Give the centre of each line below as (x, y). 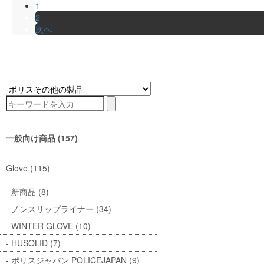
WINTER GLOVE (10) (51, 225)
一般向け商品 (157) (42, 138)
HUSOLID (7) (36, 242)
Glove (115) (28, 168)
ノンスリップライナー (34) (61, 208)
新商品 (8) (30, 191)
